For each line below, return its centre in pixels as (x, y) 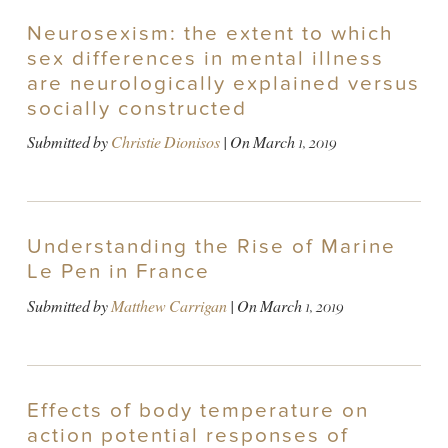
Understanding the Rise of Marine (211, 247)
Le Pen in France (118, 272)
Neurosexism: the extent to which (209, 33)
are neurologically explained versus (223, 83)
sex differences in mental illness (205, 58)
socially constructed (136, 108)
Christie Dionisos (165, 143)
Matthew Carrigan (168, 306)
